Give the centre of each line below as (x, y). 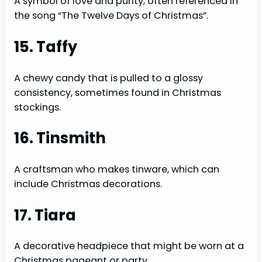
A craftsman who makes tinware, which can (117, 169)
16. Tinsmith (60, 138)
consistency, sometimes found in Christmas (118, 92)
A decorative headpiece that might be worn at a (129, 246)
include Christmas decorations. (88, 184)
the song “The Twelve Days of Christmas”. (111, 16)
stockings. (37, 107)
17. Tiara (45, 215)
